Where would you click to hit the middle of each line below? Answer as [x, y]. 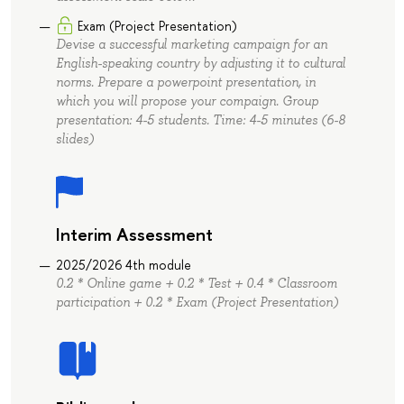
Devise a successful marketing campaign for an [191, 44]
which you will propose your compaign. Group [187, 101]
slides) [74, 138]
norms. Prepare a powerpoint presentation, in [185, 82]
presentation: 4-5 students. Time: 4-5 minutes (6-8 [200, 119]
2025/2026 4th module [123, 264]
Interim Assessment [134, 234]
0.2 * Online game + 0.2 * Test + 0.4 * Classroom [196, 283]
